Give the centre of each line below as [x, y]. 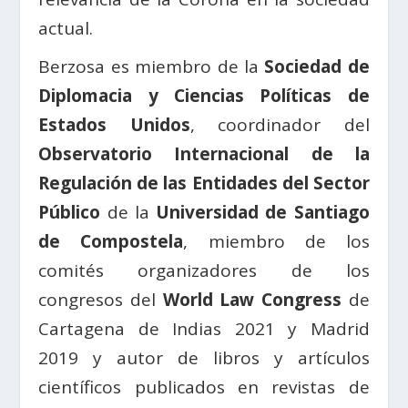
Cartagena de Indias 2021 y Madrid [204, 329]
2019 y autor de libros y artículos [204, 358]
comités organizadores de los [204, 271]
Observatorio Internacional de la [204, 154]
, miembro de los [276, 242]
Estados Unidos [114, 125]
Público [73, 213]
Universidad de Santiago [263, 213]
